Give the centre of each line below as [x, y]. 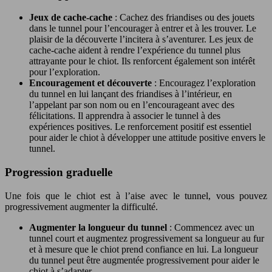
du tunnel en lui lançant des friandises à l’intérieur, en [131, 94]
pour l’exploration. [65, 72]
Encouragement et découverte [92, 83]
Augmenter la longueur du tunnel [99, 227]
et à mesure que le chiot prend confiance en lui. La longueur [144, 249]
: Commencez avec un [212, 227]
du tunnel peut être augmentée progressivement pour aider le [144, 260]
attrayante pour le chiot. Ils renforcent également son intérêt [142, 61]
